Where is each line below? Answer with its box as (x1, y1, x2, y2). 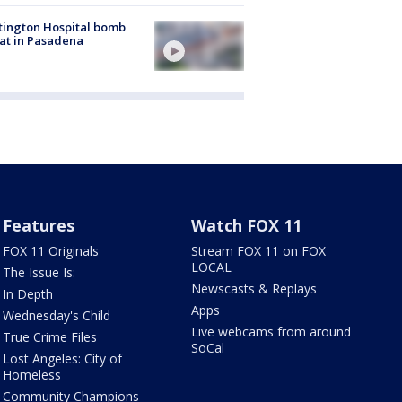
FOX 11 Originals (2, 242, 99, 260)
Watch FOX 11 (191, 214, 302, 237)
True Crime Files (2, 328, 97, 346)
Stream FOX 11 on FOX (191, 242, 327, 260)
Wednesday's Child (2, 307, 110, 325)
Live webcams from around (191, 323, 352, 341)
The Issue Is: (2, 264, 75, 282)
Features (2, 214, 74, 237)
